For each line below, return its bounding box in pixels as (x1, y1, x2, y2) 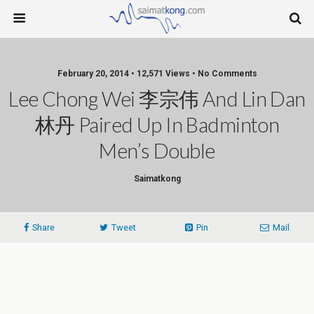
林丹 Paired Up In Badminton (34, 113, 280, 137)
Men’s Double (99, 139, 215, 163)
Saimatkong (133, 174, 181, 184)
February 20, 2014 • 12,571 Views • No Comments (57, 69, 257, 78)
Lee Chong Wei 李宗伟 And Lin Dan (8, 87, 306, 111)
